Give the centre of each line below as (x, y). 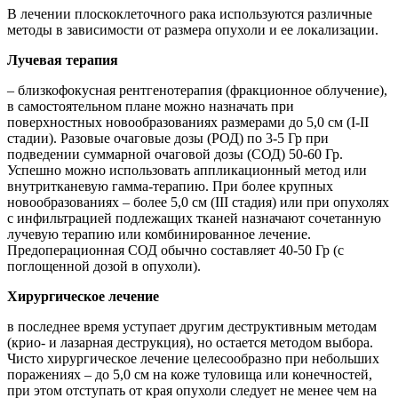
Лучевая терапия (63, 60)
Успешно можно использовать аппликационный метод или (187, 171)
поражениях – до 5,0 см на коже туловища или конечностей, (190, 375)
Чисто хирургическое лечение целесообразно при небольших (193, 359)
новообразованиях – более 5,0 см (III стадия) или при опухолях (198, 203)
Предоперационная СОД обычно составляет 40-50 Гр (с (175, 251)
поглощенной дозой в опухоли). (104, 267)
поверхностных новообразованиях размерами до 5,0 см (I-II (188, 123)
